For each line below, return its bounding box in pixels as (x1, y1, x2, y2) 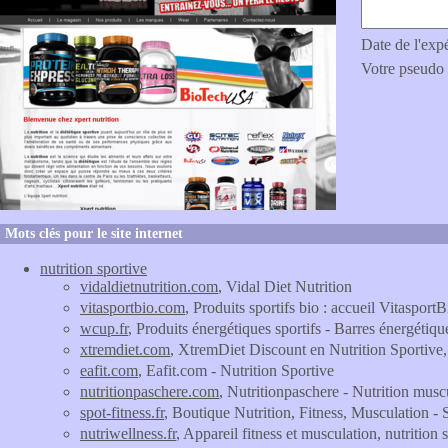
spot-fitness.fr (80, 404, 164, 421)
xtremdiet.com (80, 341, 170, 358)
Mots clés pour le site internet (5, 226, 183, 241)
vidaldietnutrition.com (80, 278, 218, 295)
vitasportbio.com (80, 299, 185, 316)
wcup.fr (80, 320, 128, 337)
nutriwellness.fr (80, 425, 176, 442)
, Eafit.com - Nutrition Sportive (138, 362, 334, 379)
